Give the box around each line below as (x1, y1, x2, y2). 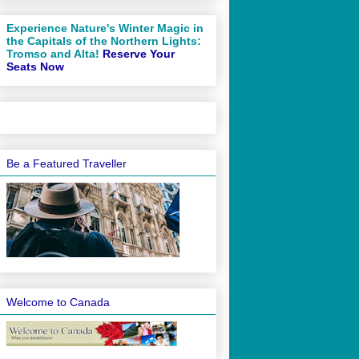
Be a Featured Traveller (6, 157, 127, 171)
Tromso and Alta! (6, 46, 103, 60)
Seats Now (6, 59, 64, 73)
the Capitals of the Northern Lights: (6, 34, 201, 47)
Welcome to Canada (6, 296, 110, 309)
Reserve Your (103, 46, 175, 60)
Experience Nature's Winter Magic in (6, 21, 204, 34)
